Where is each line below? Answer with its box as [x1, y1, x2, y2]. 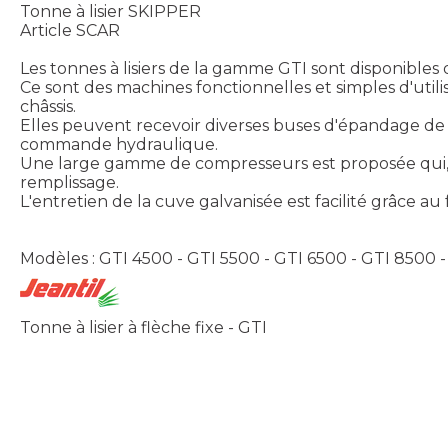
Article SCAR [20, 20, 120, 40]
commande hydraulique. [20, 134, 218, 154]
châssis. [20, 96, 76, 116]
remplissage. [20, 172, 119, 192]
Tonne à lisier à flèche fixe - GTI [20, 317, 267, 337]
